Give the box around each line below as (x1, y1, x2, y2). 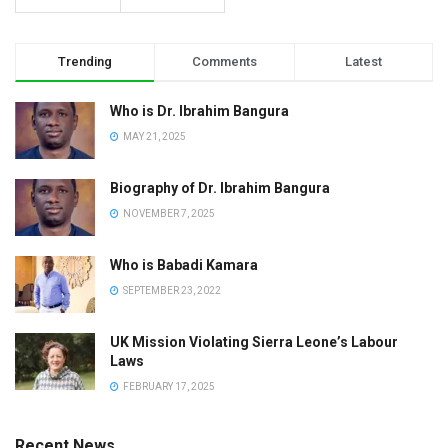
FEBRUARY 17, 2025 (121, 381, 215, 393)
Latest (344, 53, 382, 69)
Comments (191, 53, 257, 69)
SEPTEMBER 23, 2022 (121, 285, 221, 297)
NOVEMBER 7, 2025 (121, 207, 215, 219)
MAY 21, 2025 (121, 130, 186, 142)
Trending (58, 53, 113, 69)
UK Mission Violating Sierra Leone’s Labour (110, 334, 398, 351)
